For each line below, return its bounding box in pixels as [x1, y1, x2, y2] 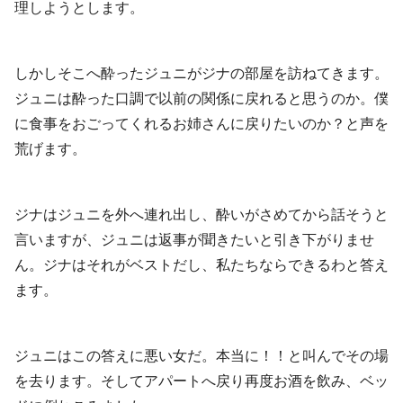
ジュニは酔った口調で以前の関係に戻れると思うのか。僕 [14, 91, 389, 107]
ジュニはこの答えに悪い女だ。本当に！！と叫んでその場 [14, 347, 389, 363]
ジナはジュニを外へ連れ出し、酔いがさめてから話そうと [14, 206, 389, 222]
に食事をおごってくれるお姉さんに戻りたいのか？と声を [14, 116, 389, 132]
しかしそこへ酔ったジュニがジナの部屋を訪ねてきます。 [14, 66, 389, 82]
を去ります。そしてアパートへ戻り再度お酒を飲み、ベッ [14, 372, 389, 389]
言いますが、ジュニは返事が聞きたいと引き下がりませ [14, 231, 374, 247]
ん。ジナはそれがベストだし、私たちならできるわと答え [14, 256, 389, 273]
